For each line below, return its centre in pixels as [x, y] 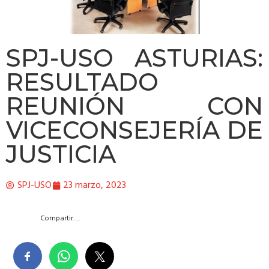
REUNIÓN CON [134, 106]
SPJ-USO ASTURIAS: [134, 58]
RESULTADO [82, 82]
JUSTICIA [61, 154]
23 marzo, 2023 [95, 185]
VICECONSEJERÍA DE [134, 130]
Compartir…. [60, 219]
